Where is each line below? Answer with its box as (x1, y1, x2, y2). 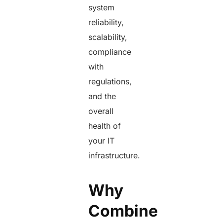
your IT (88, 136, 115, 146)
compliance (88, 47, 132, 57)
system (88, 2, 115, 13)
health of (88, 121, 121, 131)
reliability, (88, 17, 124, 28)
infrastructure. (88, 150, 143, 161)
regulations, (88, 76, 132, 87)
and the (88, 91, 116, 102)
